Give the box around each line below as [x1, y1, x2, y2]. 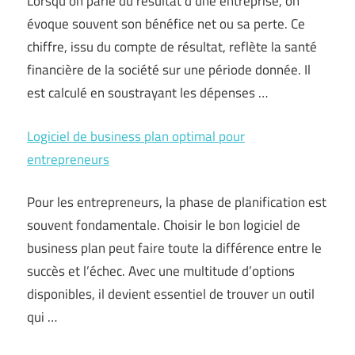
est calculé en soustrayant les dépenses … [27, 82, 268, 103]
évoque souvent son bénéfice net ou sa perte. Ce [27, 13, 305, 34]
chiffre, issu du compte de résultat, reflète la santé [27, 36, 317, 57]
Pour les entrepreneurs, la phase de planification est [27, 192, 326, 212]
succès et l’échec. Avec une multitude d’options [27, 261, 295, 281]
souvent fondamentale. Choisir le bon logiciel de [27, 215, 300, 235]
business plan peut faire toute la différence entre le [27, 238, 322, 258]
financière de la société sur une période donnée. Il [27, 59, 311, 80]
